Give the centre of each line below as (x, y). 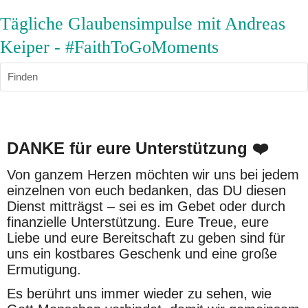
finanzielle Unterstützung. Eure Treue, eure (138, 222)
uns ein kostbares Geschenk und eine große (142, 254)
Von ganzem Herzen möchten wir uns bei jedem (153, 175)
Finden (23, 77)
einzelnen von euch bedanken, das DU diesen (146, 190)
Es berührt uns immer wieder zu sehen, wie (139, 294)
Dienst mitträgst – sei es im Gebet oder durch (146, 206)
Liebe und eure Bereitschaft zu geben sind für (146, 238)
